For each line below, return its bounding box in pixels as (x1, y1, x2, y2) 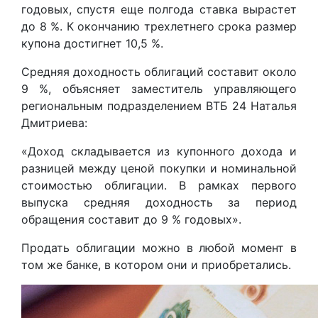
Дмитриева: (21, 115, 87, 130)
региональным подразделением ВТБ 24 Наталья (21, 98, 297, 113)
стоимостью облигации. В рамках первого (21, 177, 297, 192)
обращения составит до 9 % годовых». (21, 212, 241, 226)
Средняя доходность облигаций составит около (21, 64, 297, 79)
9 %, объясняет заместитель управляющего (21, 81, 297, 96)
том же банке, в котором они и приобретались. (21, 257, 291, 272)
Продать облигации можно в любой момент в (21, 240, 297, 255)
